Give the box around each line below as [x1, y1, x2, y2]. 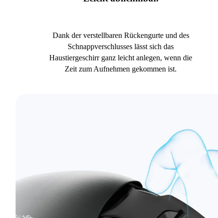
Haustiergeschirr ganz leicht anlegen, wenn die [49, 54, 192, 62]
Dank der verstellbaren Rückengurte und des [52, 31, 189, 40]
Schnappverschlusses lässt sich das [68, 42, 174, 51]
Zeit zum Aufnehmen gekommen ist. [65, 65, 177, 73]
